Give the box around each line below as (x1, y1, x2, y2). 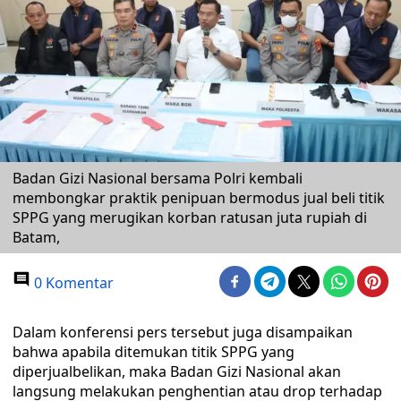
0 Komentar (30, 273, 114, 293)
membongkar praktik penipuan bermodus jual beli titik (13, 188, 385, 208)
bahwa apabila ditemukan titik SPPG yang (13, 342, 294, 362)
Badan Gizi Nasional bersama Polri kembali (13, 168, 303, 188)
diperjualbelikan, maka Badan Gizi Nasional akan (13, 362, 341, 381)
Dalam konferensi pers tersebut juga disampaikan (13, 322, 353, 342)
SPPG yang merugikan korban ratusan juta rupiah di (13, 208, 367, 227)
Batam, (13, 227, 60, 247)
